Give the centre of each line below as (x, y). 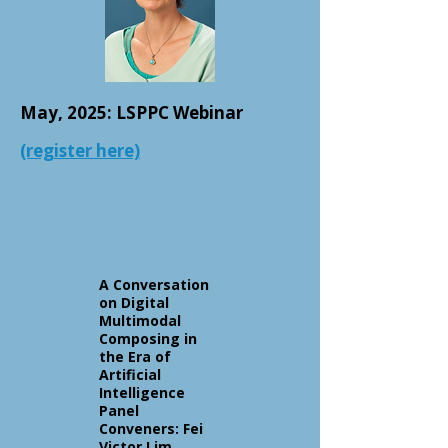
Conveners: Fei (151, 428)
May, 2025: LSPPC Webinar (131, 112)
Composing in (148, 338)
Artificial (130, 374)
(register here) (80, 150)
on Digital (134, 302)
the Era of (135, 356)
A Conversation (154, 284)
